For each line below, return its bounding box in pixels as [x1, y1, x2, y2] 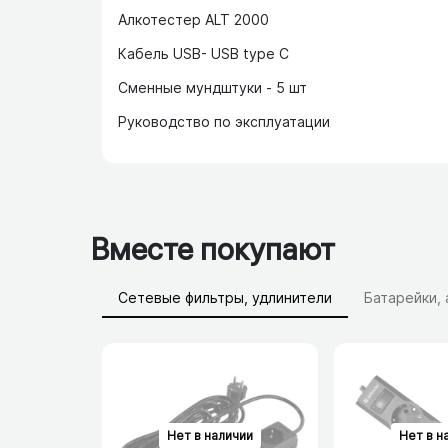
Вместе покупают [90, 229, 335, 268]
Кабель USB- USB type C [118, 45, 289, 63]
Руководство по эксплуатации [118, 113, 330, 131]
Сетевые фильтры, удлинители [118, 289, 332, 307]
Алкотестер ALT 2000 [118, 11, 269, 29]
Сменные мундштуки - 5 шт [118, 79, 307, 97]
